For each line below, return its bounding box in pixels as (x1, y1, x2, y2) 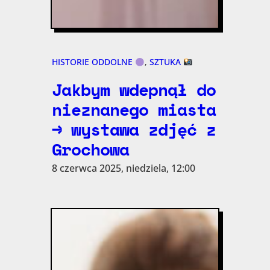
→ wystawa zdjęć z (51, 116, 216, 142)
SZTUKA (149, 56, 183, 68)
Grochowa (51, 136, 129, 162)
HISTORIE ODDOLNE (51, 56, 135, 68)
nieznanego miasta (51, 96, 216, 122)
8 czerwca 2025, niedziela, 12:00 (51, 162, 195, 175)
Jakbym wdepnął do (51, 77, 216, 102)
